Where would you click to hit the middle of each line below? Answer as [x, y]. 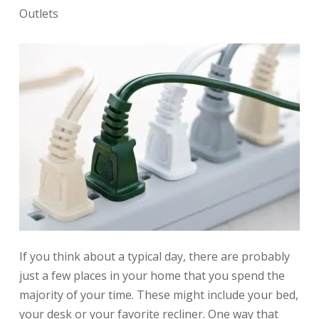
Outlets [38, 14]
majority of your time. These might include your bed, [158, 294]
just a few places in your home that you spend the [152, 275]
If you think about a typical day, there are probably [154, 256]
